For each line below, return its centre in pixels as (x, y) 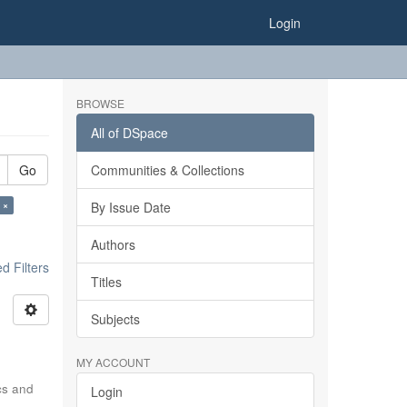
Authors (113, 244)
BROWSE (100, 103)
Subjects (115, 319)
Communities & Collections (167, 170)
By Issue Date (130, 207)
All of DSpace (129, 133)
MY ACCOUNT (113, 362)
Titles (106, 282)
